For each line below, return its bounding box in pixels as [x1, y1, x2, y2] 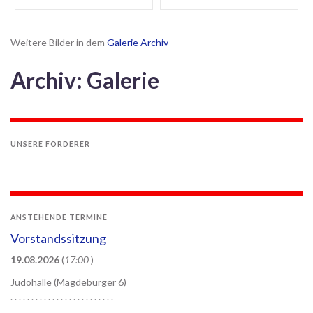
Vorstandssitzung [10, 231, 106, 247]
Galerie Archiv [107, 36, 168, 48]
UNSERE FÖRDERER [10, 140, 90, 149]
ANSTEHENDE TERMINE [10, 213, 108, 222]
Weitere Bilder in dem [10, 36, 107, 48]
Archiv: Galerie [10, 66, 159, 94]
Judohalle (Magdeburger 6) [10, 276, 126, 289]
